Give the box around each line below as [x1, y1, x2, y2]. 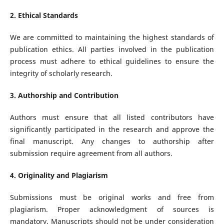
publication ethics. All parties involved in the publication [9, 44, 214, 54]
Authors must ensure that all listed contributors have [9, 112, 214, 122]
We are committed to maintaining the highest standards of [9, 32, 214, 42]
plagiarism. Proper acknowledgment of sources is [9, 204, 214, 214]
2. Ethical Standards [9, 10, 78, 20]
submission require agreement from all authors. [9, 148, 172, 158]
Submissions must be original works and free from [9, 192, 214, 202]
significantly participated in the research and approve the [9, 124, 214, 134]
